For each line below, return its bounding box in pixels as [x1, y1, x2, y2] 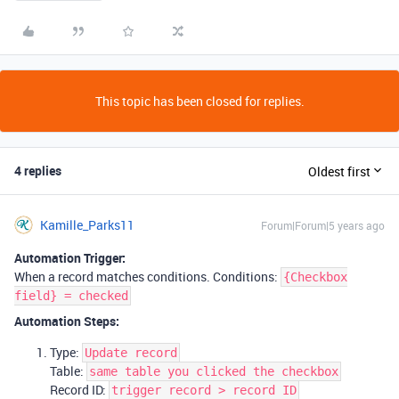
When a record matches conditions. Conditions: [14, 268, 281, 285]
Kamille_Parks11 [40, 216, 134, 233]
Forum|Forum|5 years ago [261, 218, 385, 232]
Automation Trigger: [14, 249, 126, 266]
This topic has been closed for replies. [94, 93, 305, 110]
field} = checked [14, 289, 128, 303]
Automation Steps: [14, 313, 119, 330]
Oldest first [308, 162, 370, 180]
